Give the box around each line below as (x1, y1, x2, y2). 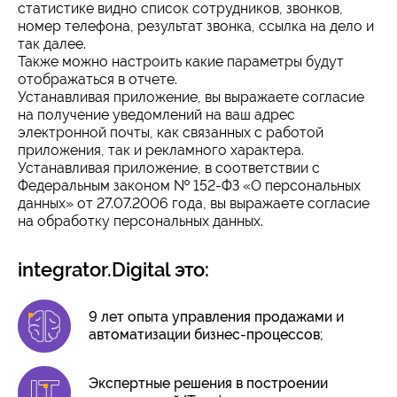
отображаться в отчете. (18, 71, 177, 88)
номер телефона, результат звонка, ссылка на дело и (18, 18, 374, 35)
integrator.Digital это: (18, 258, 209, 281)
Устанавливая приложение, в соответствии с (18, 160, 320, 176)
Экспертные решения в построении (89, 375, 328, 392)
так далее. (18, 35, 86, 52)
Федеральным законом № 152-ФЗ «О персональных (18, 177, 361, 194)
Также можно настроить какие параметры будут (18, 53, 344, 70)
